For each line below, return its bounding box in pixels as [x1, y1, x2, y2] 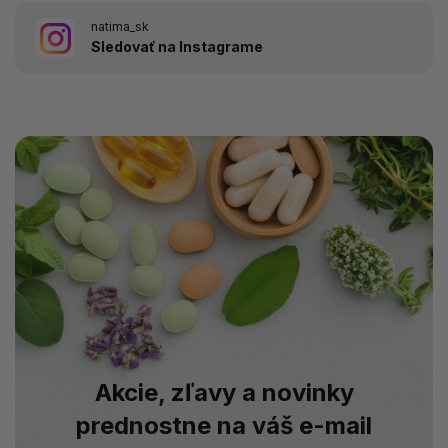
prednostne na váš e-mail [76, 410, 372, 440]
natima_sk [91, 18, 149, 34]
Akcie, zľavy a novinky [94, 377, 354, 407]
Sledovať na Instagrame [91, 38, 263, 56]
